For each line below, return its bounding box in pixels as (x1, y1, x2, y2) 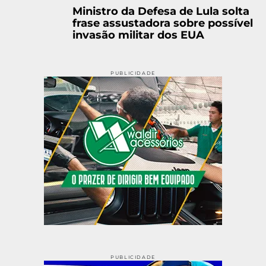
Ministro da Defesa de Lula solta (72, 4, 249, 17)
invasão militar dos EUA (72, 28, 204, 41)
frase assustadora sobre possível (72, 16, 253, 29)
